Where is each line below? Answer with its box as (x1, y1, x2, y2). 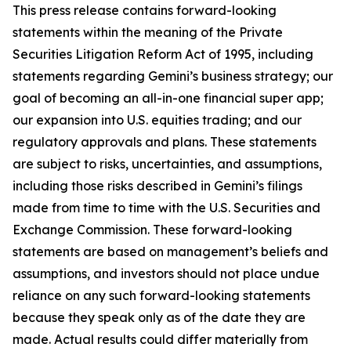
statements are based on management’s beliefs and (13, 244, 328, 259)
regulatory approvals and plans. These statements (13, 134, 317, 150)
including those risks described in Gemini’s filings (13, 178, 302, 194)
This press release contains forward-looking (13, 2, 277, 18)
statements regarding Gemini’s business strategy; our (13, 68, 333, 84)
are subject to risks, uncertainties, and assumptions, (13, 156, 322, 172)
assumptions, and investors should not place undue (13, 266, 320, 281)
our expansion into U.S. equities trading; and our (13, 112, 302, 128)
